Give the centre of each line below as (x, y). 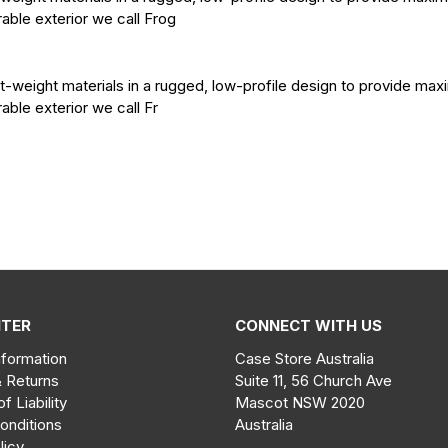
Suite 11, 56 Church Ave (314, 380)
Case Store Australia (305, 358)
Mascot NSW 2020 (300, 402)
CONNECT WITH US (309, 325)
